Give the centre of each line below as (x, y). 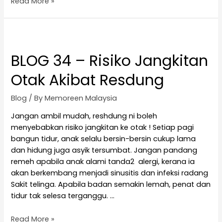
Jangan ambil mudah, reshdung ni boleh (84, 116)
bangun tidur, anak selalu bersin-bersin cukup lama (104, 139)
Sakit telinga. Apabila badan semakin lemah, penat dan (111, 185)
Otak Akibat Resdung (88, 80)
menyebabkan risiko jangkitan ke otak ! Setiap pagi (103, 128)
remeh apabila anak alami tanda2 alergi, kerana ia (103, 162)
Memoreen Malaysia (81, 98)
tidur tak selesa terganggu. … (63, 196)
